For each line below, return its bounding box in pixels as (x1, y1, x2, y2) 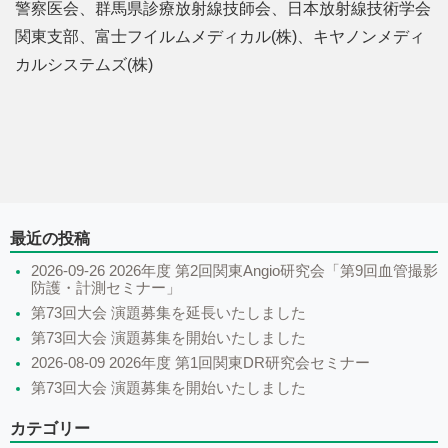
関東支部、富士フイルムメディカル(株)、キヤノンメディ (15, 27, 425, 45)
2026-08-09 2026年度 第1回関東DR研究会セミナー (31, 354, 370, 371)
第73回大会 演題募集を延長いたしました (31, 304, 306, 321)
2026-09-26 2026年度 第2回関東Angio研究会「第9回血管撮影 (31, 262, 438, 279)
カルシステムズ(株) (15, 55, 153, 73)
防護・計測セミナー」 (31, 279, 181, 296)
